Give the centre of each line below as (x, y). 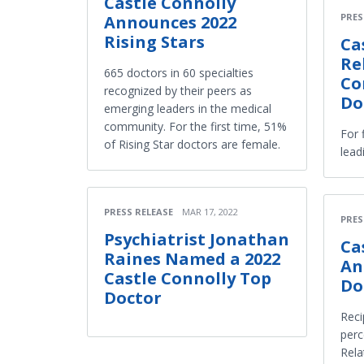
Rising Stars (154, 41)
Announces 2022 (170, 22)
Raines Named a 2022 (192, 258)
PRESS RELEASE (139, 211)
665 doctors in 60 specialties (179, 72)
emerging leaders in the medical (188, 108)
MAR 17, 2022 (210, 211)
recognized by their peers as (178, 90)
